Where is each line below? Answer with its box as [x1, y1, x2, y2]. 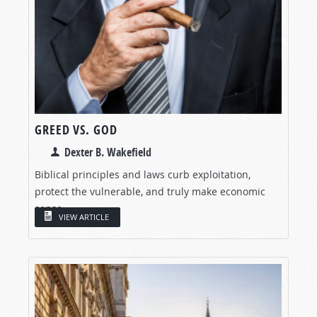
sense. [35, 201, 65, 215]
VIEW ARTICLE [59, 212, 109, 223]
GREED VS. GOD [35, 120, 117, 139]
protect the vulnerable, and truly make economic [35, 184, 265, 198]
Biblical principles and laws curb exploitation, [35, 167, 250, 181]
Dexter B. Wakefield [64, 144, 151, 160]
